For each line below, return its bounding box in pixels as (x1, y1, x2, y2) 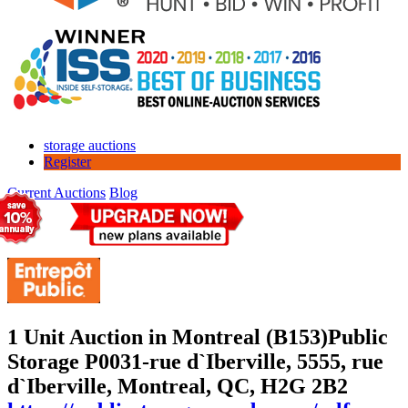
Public (328, 324, 388, 349)
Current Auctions (7, 184, 106, 200)
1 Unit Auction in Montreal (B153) (7, 324, 328, 349)
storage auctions (44, 137, 136, 153)
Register (44, 153, 91, 169)
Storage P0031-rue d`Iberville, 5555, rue (7, 349, 383, 373)
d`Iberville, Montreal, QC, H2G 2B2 (7, 373, 348, 398)
